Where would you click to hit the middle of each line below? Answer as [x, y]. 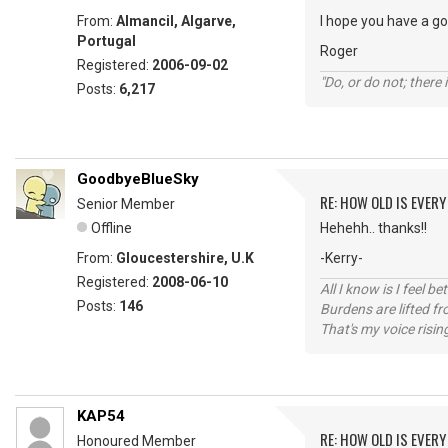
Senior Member [126, 204]
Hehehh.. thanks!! [373, 228]
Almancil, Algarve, [176, 21]
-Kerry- [341, 258]
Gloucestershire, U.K [185, 258]
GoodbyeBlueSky [138, 179]
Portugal [106, 41]
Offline [111, 228]
